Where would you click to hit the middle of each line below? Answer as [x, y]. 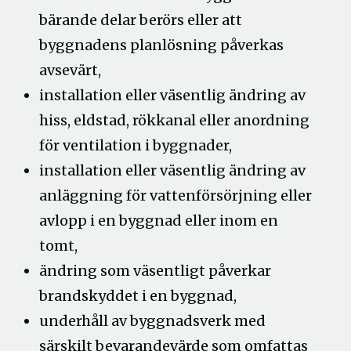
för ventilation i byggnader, [136, 145]
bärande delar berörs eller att [141, 20]
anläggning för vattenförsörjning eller [175, 195]
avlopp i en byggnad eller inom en [159, 221]
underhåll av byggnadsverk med [152, 321]
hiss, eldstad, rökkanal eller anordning [174, 120]
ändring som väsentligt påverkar [155, 271]
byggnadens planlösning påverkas [161, 45]
